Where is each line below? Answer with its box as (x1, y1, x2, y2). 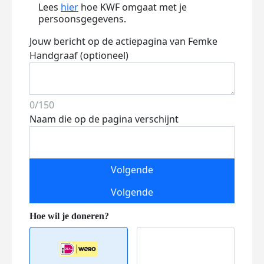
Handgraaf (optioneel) (29, 49, 128, 62)
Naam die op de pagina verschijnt (29, 113, 179, 126)
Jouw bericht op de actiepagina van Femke (29, 35, 217, 48)
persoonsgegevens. (38, 12, 126, 25)
